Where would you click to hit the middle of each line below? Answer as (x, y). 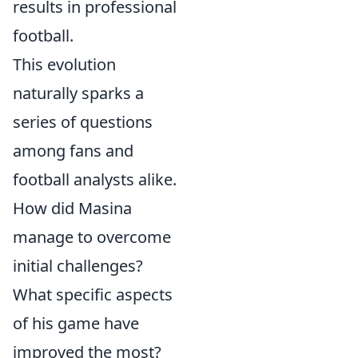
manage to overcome (92, 237)
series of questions (83, 121)
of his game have (76, 323)
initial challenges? (78, 265)
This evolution (64, 64)
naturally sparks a (78, 93)
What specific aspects (93, 294)
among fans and (73, 150)
